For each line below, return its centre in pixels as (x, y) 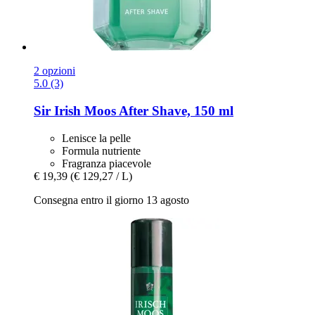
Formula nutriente (101, 150)
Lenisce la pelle (96, 138)
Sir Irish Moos (75, 111)
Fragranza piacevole (107, 163)
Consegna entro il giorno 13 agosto (111, 200)
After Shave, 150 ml (175, 111)
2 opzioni (54, 71)
